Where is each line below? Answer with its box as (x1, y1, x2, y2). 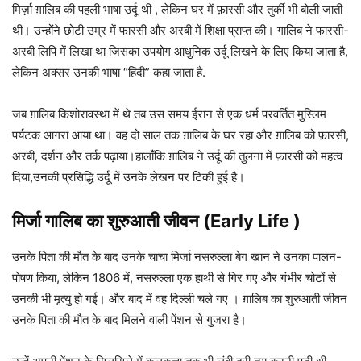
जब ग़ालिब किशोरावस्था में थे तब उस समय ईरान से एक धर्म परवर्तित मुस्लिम (12, 106, 326, 122)
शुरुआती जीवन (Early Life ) (107, 210, 301, 232)
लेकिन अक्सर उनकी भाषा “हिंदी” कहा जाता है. (12, 64, 205, 81)
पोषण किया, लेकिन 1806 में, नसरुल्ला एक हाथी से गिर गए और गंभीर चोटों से (12, 270, 336, 286)
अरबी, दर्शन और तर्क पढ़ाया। (12, 148, 135, 164)
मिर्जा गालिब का (12, 210, 103, 232)
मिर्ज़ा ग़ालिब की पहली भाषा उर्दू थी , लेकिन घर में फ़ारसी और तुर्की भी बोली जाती (12, 2, 342, 18)
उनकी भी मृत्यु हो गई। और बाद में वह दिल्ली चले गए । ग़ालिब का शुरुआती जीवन (12, 291, 347, 307)
